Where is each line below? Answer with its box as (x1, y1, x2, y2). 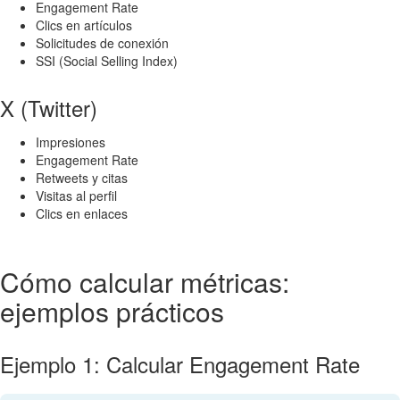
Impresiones (36, 133, 105, 151)
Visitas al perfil (36, 187, 117, 204)
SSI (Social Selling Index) (36, 52, 178, 70)
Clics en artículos (36, 16, 132, 34)
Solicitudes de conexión (36, 34, 169, 52)
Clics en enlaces (36, 204, 128, 222)
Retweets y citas (36, 169, 128, 187)
